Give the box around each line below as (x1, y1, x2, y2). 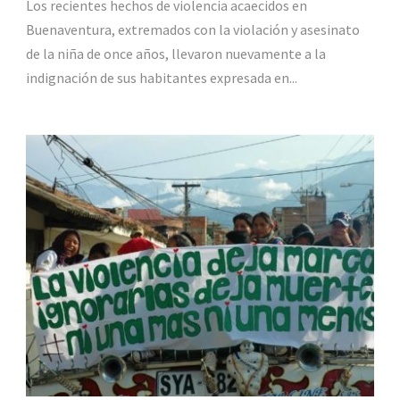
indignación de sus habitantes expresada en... (26, 69, 297, 87)
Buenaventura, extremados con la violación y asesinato (26, 21, 362, 39)
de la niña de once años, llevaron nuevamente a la (26, 45, 326, 63)
